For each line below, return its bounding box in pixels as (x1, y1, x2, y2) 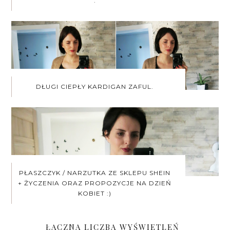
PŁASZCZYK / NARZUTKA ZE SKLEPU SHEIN (19, 168, 171, 177)
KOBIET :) (78, 189, 112, 197)
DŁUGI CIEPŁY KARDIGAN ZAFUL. (36, 82, 154, 90)
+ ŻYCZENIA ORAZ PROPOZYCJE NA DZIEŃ (18, 179, 172, 187)
